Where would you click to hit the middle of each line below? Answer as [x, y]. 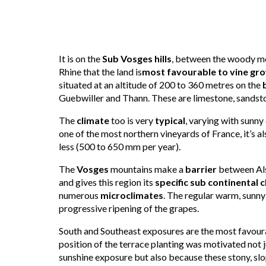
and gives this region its [107, 182]
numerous [80, 195]
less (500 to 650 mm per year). [120, 146]
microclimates [132, 195]
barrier [202, 169]
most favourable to [186, 71]
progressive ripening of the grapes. [129, 208]
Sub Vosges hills [137, 58]
